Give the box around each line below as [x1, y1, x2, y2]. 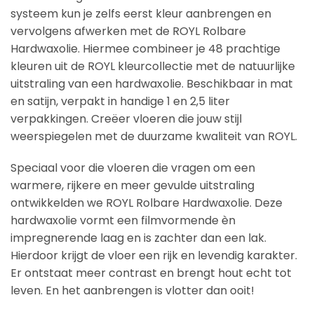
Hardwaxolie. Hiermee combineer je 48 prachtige [11, 40, 280, 57]
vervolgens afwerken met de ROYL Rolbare [11, 22, 246, 39]
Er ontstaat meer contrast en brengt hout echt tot [11, 265, 292, 282]
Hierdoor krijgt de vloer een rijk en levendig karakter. [11, 247, 297, 264]
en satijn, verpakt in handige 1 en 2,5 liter [11, 93, 230, 109]
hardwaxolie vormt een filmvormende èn [11, 212, 235, 229]
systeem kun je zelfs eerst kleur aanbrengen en [11, 5, 271, 22]
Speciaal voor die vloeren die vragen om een [11, 160, 255, 177]
